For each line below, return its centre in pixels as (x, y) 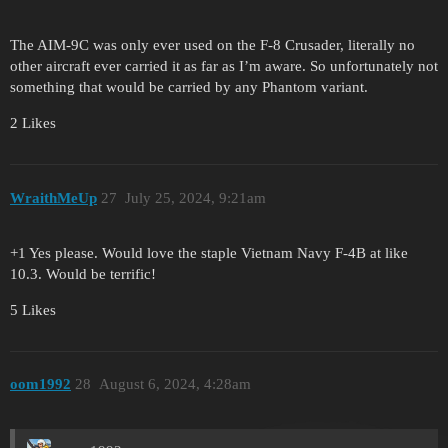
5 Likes (33, 309)
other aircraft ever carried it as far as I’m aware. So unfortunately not (224, 66)
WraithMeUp (53, 197)
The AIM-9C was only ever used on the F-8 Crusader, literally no (212, 45)
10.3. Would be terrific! (83, 273)
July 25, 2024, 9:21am (195, 197)
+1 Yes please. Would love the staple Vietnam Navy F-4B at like (209, 252)
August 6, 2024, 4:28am (174, 384)
